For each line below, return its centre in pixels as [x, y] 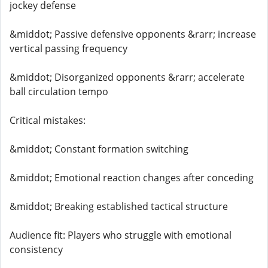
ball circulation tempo [59, 92]
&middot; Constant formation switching [99, 149]
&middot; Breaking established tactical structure [119, 206]
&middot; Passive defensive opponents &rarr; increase [133, 34]
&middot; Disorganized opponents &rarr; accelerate [127, 77]
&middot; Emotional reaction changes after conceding [132, 178]
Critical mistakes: [48, 120]
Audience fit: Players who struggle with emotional [121, 235]
